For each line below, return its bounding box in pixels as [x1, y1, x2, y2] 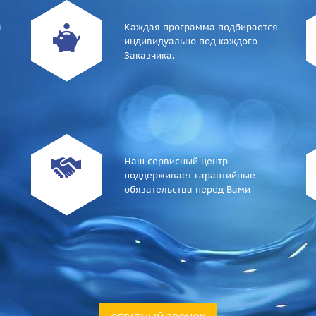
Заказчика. [124, 49, 174, 61]
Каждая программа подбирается [124, 21, 278, 33]
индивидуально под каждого [124, 35, 257, 47]
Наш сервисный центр [124, 155, 228, 167]
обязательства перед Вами [124, 183, 250, 195]
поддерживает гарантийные [124, 169, 255, 181]
